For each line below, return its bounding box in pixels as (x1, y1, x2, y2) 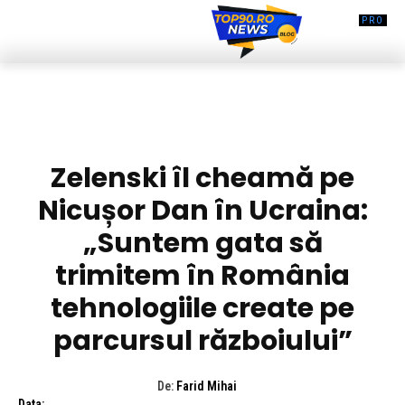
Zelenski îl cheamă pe (51, 158, 354, 197)
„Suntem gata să (82, 223, 323, 262)
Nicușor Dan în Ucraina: (37, 191, 368, 230)
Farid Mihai (175, 378, 237, 393)
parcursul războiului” (52, 321, 353, 360)
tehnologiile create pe (51, 288, 354, 327)
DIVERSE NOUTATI (161, 123, 244, 137)
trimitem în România (55, 256, 350, 295)
